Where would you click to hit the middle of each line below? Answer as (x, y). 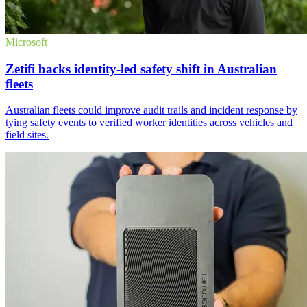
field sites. (27, 135)
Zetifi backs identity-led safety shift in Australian (141, 69)
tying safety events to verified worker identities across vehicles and (149, 123)
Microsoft (26, 42)
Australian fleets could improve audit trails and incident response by (151, 110)
